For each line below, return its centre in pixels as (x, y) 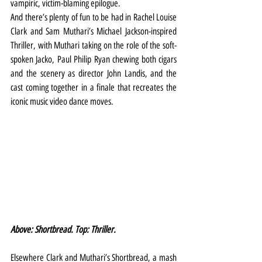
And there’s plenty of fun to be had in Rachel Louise (94, 17)
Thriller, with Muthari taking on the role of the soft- (94, 45)
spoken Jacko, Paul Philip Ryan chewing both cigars (94, 59)
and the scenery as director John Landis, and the (94, 73)
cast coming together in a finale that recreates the (94, 87)
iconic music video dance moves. (62, 101)
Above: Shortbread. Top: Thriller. (63, 229)
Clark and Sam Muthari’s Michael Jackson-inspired (94, 31)
